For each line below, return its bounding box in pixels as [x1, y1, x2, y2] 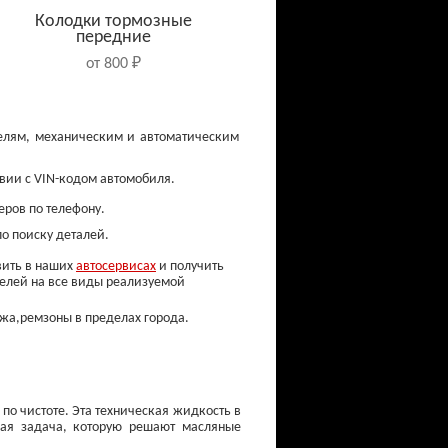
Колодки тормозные [34, 12, 192, 31]
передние [75, 28, 151, 47]
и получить [156, 259, 224, 274]
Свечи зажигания [46, 312, 180, 331]
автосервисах [76, 259, 156, 274]
